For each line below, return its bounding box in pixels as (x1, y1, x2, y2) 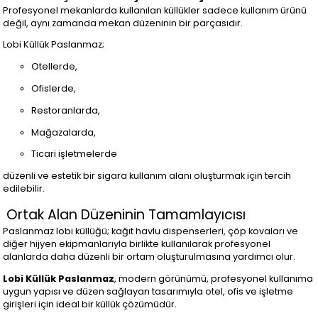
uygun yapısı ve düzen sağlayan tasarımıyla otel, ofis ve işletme (3, 285, 294, 297)
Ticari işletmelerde (31, 148, 118, 160)
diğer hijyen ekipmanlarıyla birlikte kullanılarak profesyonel (3, 237, 271, 250)
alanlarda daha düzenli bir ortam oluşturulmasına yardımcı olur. (3, 250, 296, 263)
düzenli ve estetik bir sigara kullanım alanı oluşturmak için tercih (3, 170, 292, 182)
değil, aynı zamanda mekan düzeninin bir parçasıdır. (3, 16, 243, 29)
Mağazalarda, (31, 126, 97, 138)
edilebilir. (3, 182, 45, 195)
